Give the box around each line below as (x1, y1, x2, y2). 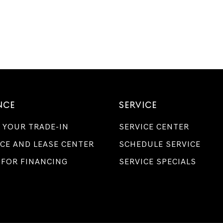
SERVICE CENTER (119, 122, 189, 131)
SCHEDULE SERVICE (119, 139, 201, 149)
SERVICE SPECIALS (119, 157, 196, 166)
